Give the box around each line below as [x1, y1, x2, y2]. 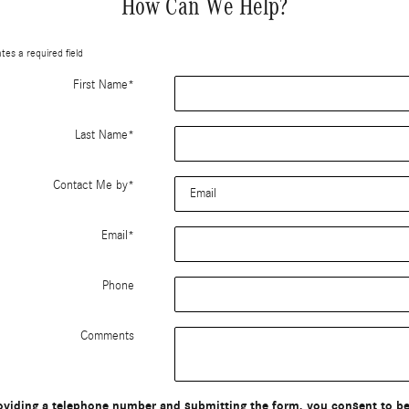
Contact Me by [52, 178, 128, 194]
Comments [79, 329, 134, 344]
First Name [72, 78, 128, 93]
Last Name [74, 128, 128, 143]
